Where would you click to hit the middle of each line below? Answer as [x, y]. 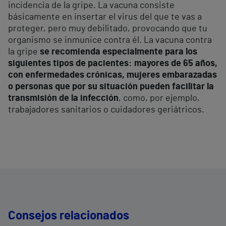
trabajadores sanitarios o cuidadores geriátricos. [106, 110]
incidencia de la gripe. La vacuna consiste [91, 6]
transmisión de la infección [63, 99]
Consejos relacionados [69, 216]
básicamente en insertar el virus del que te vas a [105, 17]
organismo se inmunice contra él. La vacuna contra [110, 41]
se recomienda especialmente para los [119, 52]
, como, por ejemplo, [159, 99]
